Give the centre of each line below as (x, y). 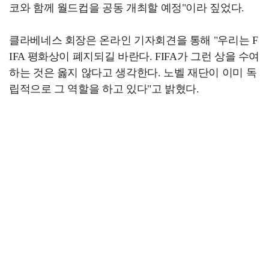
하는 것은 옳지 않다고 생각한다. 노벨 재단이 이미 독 (133, 73)
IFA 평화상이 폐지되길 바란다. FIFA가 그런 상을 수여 (134, 56)
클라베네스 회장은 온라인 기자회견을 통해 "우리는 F (134, 40)
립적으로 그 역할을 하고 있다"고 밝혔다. (104, 89)
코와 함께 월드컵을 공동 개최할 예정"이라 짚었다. (127, 8)
